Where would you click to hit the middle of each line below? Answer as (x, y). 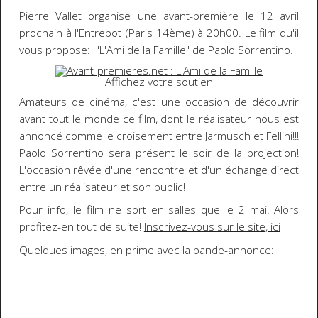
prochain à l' (49, 33)
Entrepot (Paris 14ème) (137, 33)
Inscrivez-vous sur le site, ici (212, 227)
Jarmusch (228, 136)
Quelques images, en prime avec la (106, 250)
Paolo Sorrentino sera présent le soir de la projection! (159, 153)
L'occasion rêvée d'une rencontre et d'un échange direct (159, 170)
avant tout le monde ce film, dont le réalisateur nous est (159, 119)
